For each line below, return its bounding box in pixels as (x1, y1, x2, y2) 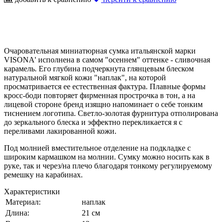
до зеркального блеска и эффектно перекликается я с (4, 117, 182, 126)
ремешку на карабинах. (4, 170, 85, 179)
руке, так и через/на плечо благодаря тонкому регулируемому (4, 161, 212, 170)
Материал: (5, 197, 41, 206)
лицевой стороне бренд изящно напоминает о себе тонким (4, 100, 203, 109)
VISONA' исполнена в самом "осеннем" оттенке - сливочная (4, 55, 210, 64)
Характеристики (4, 187, 60, 196)
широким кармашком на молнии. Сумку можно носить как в (4, 152, 210, 161)
